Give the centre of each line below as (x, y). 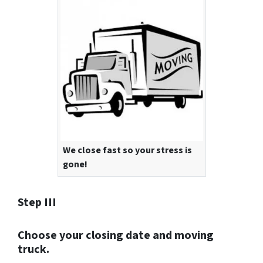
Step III (37, 203)
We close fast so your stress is (127, 151)
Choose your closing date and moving (116, 236)
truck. (33, 250)
